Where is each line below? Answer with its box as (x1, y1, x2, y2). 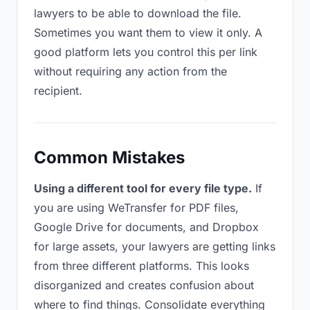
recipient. (34, 84, 82, 98)
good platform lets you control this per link (34, 45, 257, 59)
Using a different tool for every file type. (34, 181, 252, 195)
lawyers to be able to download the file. (34, 6, 241, 20)
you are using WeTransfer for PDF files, (34, 201, 239, 215)
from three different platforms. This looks (34, 259, 249, 273)
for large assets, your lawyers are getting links (34, 239, 275, 253)
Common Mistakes (34, 147, 185, 167)
